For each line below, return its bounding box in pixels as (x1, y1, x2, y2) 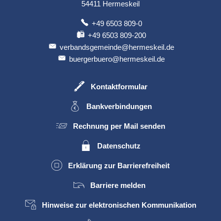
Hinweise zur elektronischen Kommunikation (41, 200, 196, 209)
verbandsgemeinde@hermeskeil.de (60, 43, 175, 52)
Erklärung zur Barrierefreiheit (68, 161, 170, 170)
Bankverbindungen (86, 102, 152, 110)
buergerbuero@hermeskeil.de (69, 55, 165, 64)
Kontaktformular (90, 82, 147, 91)
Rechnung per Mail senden (73, 121, 165, 130)
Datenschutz (97, 141, 141, 150)
